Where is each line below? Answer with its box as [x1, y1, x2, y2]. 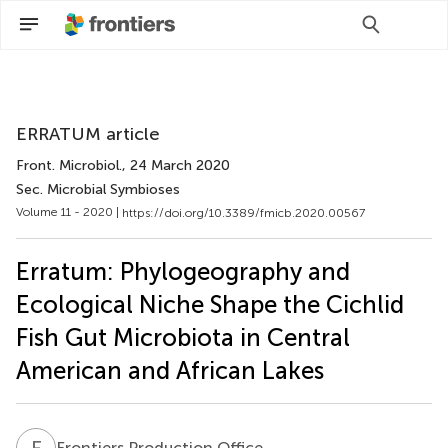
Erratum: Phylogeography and [16, 256, 350, 286]
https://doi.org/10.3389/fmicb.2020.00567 [122, 205, 365, 220]
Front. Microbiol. [16, 157, 122, 174]
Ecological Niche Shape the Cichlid [16, 289, 404, 319]
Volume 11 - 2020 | [16, 205, 122, 219]
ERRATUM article [16, 123, 160, 145]
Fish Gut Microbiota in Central [16, 322, 350, 352]
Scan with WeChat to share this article [88, 74, 360, 93]
